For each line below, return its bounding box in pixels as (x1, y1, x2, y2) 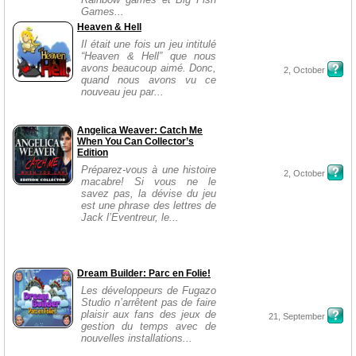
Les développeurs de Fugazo (81, 284, 216, 296)
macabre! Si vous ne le (81, 176, 216, 188)
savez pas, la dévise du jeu (81, 188, 216, 199)
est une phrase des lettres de (81, 199, 216, 211)
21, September (269, 311, 325, 321)
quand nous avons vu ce (81, 74, 216, 86)
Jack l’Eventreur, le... (81, 211, 179, 223)
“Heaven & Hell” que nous (81, 50, 216, 62)
